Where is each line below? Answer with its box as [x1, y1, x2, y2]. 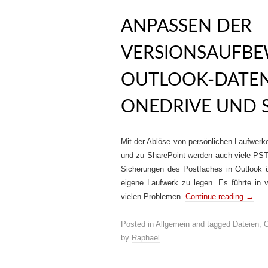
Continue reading [185, 192, 246, 201]
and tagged [190, 220, 233, 229]
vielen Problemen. [121, 192, 185, 201]
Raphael [132, 233, 160, 242]
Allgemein [156, 220, 190, 229]
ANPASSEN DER [121, 17, 252, 35]
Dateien [233, 220, 259, 229]
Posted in [121, 220, 156, 229]
